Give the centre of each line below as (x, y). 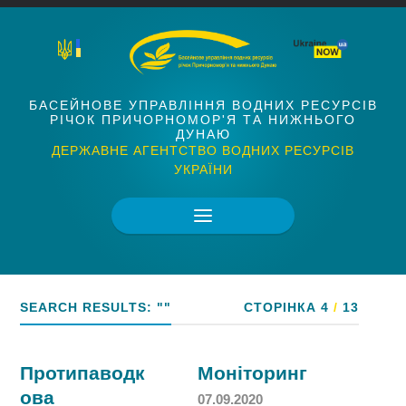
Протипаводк (83, 373)
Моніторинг (253, 373)
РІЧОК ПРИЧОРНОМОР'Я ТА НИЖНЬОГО (203, 119)
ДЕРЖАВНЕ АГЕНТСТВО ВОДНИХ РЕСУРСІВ (203, 150)
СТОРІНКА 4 (286, 307)
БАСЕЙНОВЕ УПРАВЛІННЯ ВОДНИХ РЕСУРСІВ (203, 105)
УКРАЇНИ (203, 169)
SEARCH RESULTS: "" (96, 307)
